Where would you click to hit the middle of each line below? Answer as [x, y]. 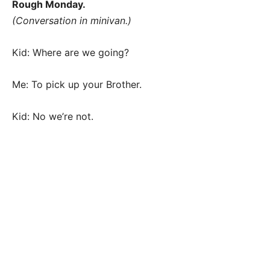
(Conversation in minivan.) [72, 21]
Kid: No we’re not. [53, 117]
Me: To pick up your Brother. [77, 85]
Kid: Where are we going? [71, 53]
